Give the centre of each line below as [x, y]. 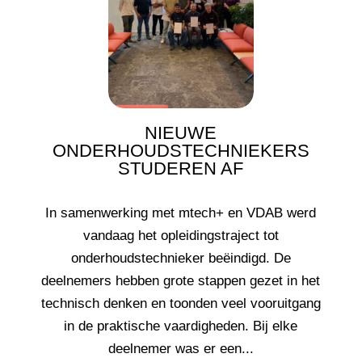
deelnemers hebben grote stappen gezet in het [181, 281]
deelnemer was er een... [181, 349]
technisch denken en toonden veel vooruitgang [181, 304]
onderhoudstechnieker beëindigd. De [181, 259]
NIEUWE [181, 133]
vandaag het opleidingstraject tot [181, 236]
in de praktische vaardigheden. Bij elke [181, 326]
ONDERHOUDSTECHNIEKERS [181, 151]
